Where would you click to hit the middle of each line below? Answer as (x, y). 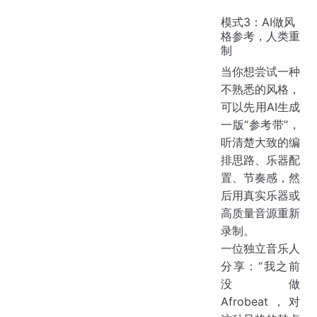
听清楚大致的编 (260, 142)
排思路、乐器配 (260, 160)
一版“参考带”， (260, 124)
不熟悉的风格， (260, 89)
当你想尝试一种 (260, 71)
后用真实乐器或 (260, 195)
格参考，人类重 (260, 36)
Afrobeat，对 (260, 301)
